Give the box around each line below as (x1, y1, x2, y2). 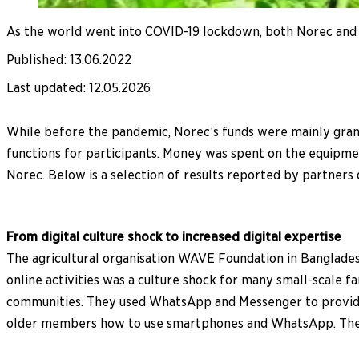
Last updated (6, 79, 83, 95)
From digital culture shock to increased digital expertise (6, 228, 341, 244)
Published (6, 51, 63, 67)
